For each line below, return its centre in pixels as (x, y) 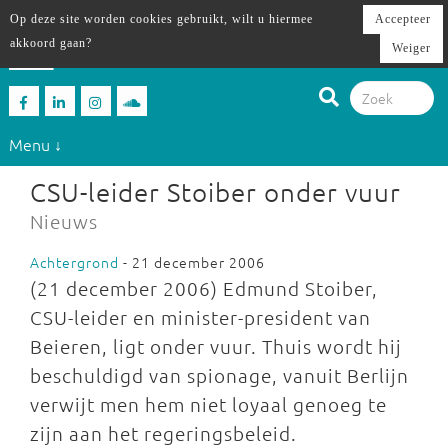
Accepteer (403, 19)
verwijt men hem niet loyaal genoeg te (208, 404)
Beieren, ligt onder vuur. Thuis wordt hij (216, 346)
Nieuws (64, 221)
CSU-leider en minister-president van (200, 317)
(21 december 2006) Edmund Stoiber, (204, 288)
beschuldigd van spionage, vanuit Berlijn (219, 375)
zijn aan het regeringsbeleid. (163, 433)
